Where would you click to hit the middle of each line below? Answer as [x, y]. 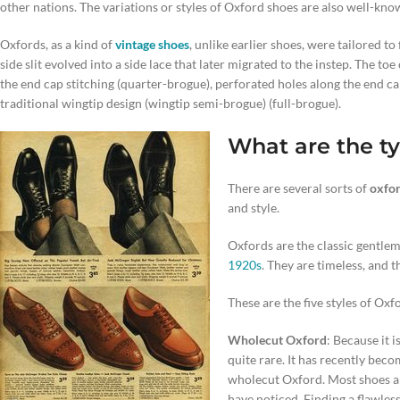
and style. [254, 208]
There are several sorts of [299, 188]
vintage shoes [152, 44]
